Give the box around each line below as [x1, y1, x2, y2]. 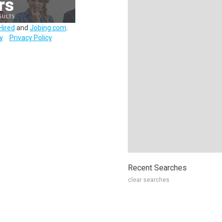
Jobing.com [29, 24, 66, 32]
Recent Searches [128, 163, 187, 172]
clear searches [128, 176, 169, 183]
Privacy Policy [9, 34, 52, 42]
